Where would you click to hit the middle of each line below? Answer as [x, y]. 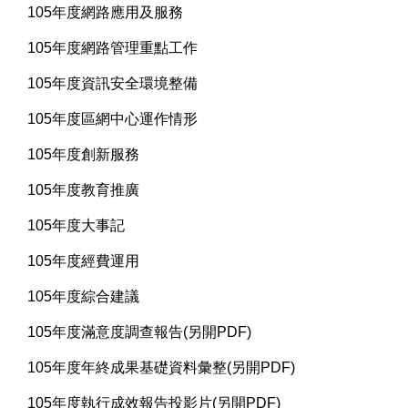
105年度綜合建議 [83, 297]
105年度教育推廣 [83, 190]
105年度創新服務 [83, 155]
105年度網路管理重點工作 [112, 48]
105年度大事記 [76, 226]
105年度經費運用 [83, 261]
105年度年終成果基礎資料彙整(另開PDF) [161, 368]
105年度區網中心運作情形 [112, 119]
